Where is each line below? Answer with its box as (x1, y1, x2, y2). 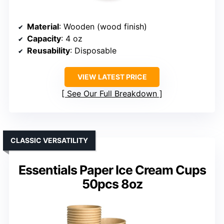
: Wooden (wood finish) (59, 21, 147, 31)
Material (27, 21, 59, 31)
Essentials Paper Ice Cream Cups (18, 162, 206, 177)
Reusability (27, 45, 70, 55)
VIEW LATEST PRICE (77, 72, 147, 81)
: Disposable (70, 45, 116, 55)
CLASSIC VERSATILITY (10, 135, 88, 144)
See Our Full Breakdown (67, 88, 157, 98)
